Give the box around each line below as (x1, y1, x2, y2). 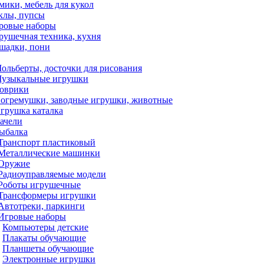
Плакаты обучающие (2, 233, 86, 243)
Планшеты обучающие (2, 243, 94, 253)
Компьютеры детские (2, 222, 88, 232)
